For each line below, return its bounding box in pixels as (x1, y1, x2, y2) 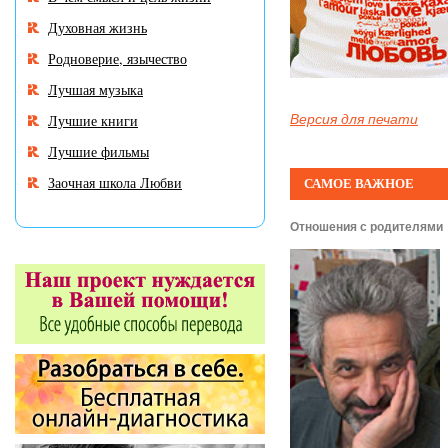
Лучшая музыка (48, 80, 143, 99)
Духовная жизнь (48, 18, 147, 37)
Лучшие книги (48, 111, 138, 130)
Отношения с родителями (290, 220, 443, 234)
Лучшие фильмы (48, 142, 149, 161)
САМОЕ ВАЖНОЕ (304, 176, 414, 191)
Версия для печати (290, 111, 418, 127)
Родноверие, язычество (48, 49, 187, 68)
